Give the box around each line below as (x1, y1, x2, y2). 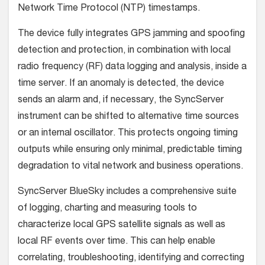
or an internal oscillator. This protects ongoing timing (18, 128, 238, 138)
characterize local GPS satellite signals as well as (18, 220, 225, 230)
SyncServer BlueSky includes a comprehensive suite (18, 187, 237, 197)
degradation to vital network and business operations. (18, 161, 243, 172)
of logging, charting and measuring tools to (18, 203, 197, 214)
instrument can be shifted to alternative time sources (18, 112, 239, 122)
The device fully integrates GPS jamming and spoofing (18, 29, 245, 39)
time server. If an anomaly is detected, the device (18, 79, 224, 89)
